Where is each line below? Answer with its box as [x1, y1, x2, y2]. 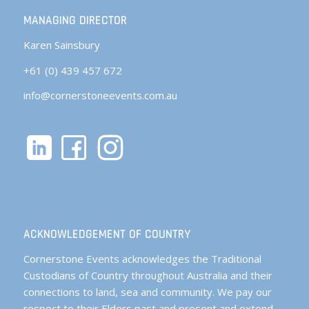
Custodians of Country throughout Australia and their [23, 268, 272, 282]
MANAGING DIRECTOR [23, 14, 127, 29]
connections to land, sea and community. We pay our [23, 284, 272, 299]
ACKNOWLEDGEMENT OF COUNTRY [23, 228, 191, 243]
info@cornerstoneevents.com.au [23, 88, 177, 103]
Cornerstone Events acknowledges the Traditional [23, 251, 261, 266]
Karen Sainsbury [23, 37, 100, 52]
